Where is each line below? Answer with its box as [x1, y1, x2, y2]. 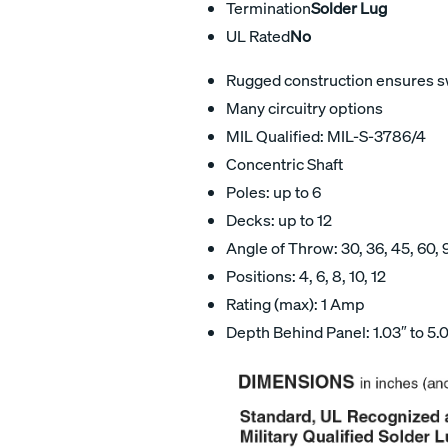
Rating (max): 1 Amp [226, 293, 365, 314]
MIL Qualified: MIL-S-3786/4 [226, 125, 426, 146]
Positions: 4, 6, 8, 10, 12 [226, 265, 386, 286]
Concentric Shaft [226, 153, 343, 174]
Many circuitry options [226, 97, 383, 118]
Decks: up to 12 [226, 209, 332, 230]
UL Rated [226, 25, 290, 46]
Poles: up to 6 [226, 181, 321, 202]
